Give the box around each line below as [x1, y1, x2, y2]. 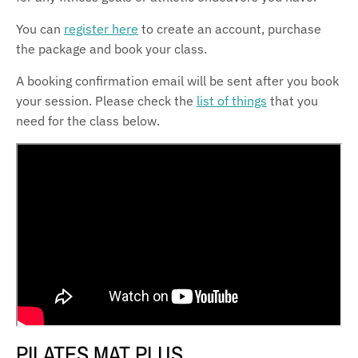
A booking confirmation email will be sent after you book [16, 73, 339, 89]
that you [267, 93, 318, 109]
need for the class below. [16, 113, 160, 129]
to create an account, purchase [138, 21, 321, 38]
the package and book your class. [16, 41, 207, 58]
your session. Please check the [16, 93, 197, 109]
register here [64, 21, 138, 38]
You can [16, 21, 64, 38]
